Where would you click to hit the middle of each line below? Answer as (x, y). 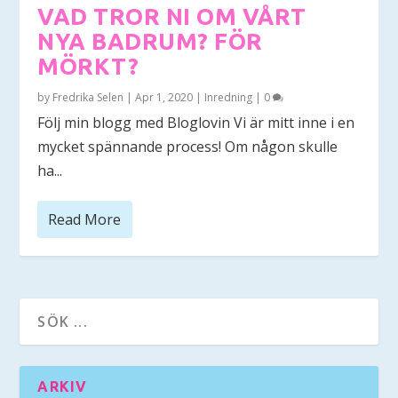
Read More (85, 219)
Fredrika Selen (88, 97)
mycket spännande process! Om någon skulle (188, 146)
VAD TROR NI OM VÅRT (172, 16)
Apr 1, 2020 (164, 97)
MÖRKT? (88, 66)
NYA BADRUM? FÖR (150, 41)
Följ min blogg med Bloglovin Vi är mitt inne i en (196, 122)
